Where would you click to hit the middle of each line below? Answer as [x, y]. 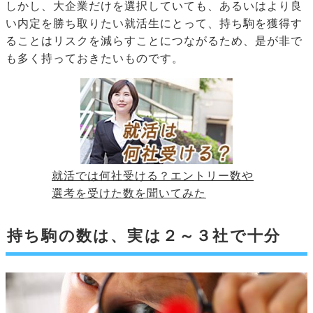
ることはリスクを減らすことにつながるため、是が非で [154, 41]
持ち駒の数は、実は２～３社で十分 [144, 236]
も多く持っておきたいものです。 [95, 59]
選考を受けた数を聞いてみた [129, 194]
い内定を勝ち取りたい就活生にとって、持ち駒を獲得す [154, 24]
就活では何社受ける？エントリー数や [153, 176]
